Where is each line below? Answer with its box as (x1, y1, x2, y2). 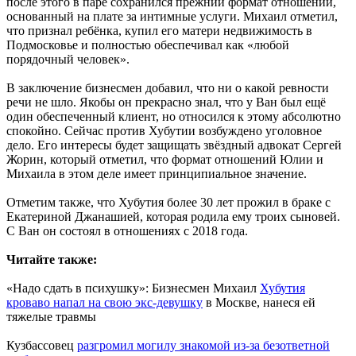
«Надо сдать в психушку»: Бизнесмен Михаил (6, 281, 260, 296)
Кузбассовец (6, 339, 77, 353)
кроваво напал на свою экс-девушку (6, 296, 203, 310)
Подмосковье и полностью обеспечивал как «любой (6, 38, 289, 52)
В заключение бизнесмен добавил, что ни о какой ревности (6, 81, 329, 95)
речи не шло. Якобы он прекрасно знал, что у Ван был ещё (6, 95, 326, 110)
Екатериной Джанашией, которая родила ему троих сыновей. (6, 210, 340, 224)
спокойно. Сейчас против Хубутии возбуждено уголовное (6, 124, 322, 138)
